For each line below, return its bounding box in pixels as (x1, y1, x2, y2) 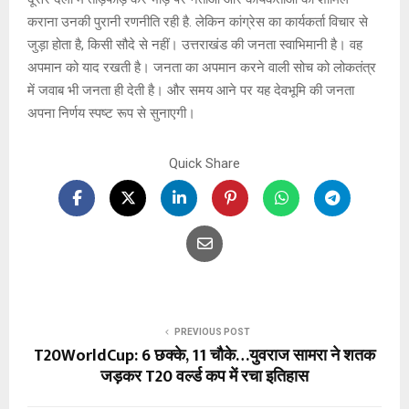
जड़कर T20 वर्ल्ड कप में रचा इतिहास (100, 363, 309, 392)
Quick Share (169, 155, 240, 173)
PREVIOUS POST (173, 327, 250, 338)
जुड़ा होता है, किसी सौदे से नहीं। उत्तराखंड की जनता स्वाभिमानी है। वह (27, 37, 362, 54)
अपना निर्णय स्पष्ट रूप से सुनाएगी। (27, 105, 195, 122)
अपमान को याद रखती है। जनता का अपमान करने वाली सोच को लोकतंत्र (27, 59, 376, 77)
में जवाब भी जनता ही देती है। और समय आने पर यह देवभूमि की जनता (27, 82, 354, 100)
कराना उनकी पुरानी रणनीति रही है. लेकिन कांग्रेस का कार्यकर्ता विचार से (27, 14, 368, 31)
